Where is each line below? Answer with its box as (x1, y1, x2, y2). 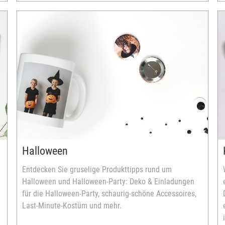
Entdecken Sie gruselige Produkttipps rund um (22, 165, 172, 174)
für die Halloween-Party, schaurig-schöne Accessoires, (22, 189, 196, 198)
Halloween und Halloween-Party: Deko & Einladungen (22, 177, 194, 186)
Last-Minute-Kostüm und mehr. (22, 201, 122, 210)
